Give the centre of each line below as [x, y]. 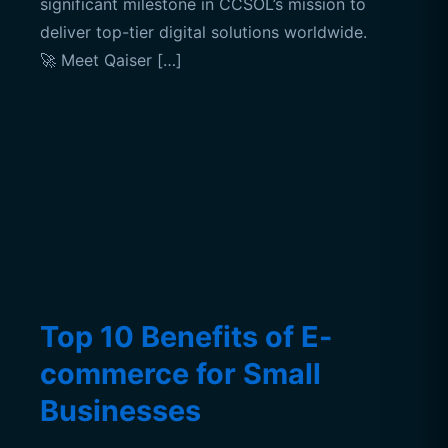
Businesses [120, 410]
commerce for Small [180, 373]
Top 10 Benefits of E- [186, 336]
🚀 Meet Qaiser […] [111, 60]
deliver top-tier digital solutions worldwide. [203, 32]
